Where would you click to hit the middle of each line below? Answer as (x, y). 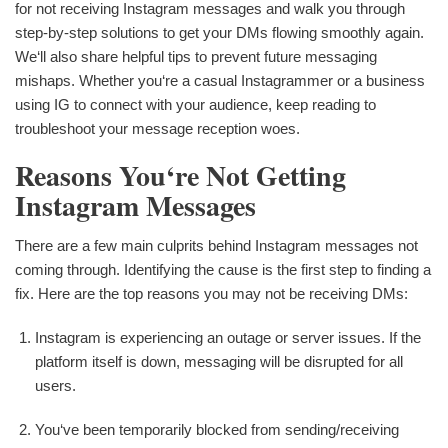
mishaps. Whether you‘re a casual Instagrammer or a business (220, 80)
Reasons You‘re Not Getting (180, 175)
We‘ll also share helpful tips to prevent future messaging (196, 56)
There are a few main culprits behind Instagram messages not (216, 245)
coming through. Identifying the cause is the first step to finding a (223, 269)
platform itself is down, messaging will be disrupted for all (219, 361)
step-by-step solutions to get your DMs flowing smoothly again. (219, 32)
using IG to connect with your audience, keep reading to (195, 104)
